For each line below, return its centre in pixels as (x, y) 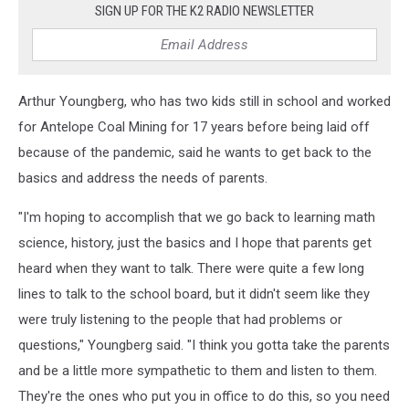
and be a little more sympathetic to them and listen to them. (198, 371)
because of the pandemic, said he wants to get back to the (195, 152)
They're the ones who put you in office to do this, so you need (204, 396)
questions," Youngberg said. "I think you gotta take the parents (204, 345)
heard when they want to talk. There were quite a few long (191, 268)
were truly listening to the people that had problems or (180, 320)
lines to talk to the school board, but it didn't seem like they (194, 294)
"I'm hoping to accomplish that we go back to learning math (197, 217)
